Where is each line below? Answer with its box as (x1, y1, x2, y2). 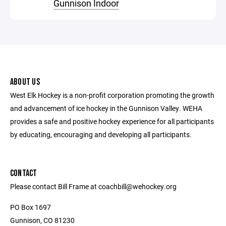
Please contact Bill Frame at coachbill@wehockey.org (10, 182, 177, 191)
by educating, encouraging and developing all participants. (10, 130, 192, 139)
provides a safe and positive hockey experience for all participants (10, 117, 214, 126)
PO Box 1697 (10, 202, 51, 212)
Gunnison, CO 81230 (10, 215, 75, 225)
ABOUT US (10, 77, 40, 87)
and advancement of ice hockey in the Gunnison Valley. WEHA (10, 103, 202, 113)
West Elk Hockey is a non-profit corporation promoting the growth (10, 90, 214, 100)
